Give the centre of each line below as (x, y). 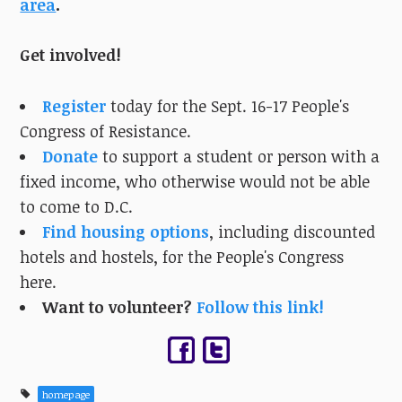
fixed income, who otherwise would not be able (195, 182)
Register (74, 106)
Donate (70, 157)
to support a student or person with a (238, 157)
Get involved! (71, 55)
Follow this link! (260, 307)
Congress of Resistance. (106, 131)
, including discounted (292, 232)
